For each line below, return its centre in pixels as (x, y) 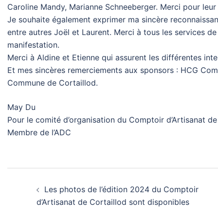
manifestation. (33, 45)
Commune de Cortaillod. (53, 82)
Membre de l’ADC (39, 132)
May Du (21, 107)
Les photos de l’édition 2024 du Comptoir (121, 189)
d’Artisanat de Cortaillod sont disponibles (113, 202)
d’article (43, 200)
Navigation (55, 178)
